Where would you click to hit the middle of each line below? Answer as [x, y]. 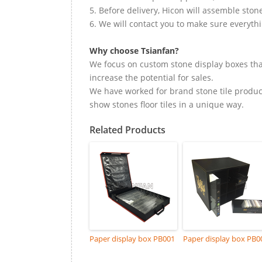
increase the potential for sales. [151, 77]
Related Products [127, 130]
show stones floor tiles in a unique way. [167, 104]
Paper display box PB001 [132, 238]
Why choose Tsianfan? [134, 50]
